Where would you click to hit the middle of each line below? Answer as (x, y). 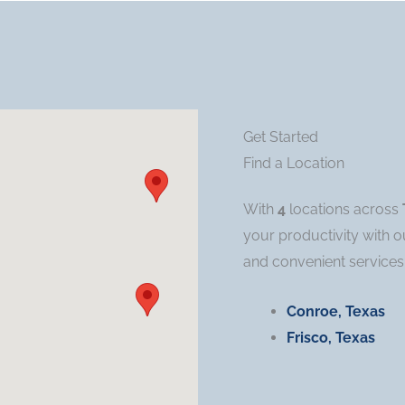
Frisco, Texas (330, 338)
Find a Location (293, 164)
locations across (344, 210)
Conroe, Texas (335, 312)
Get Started (280, 137)
